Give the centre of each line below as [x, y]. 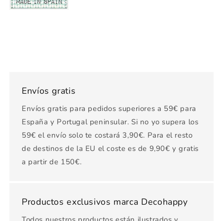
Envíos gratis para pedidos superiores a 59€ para [109, 108]
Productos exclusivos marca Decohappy [105, 202]
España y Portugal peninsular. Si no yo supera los [110, 122]
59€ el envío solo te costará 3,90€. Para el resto [107, 135]
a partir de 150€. [52, 162]
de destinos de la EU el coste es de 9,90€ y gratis [110, 148]
